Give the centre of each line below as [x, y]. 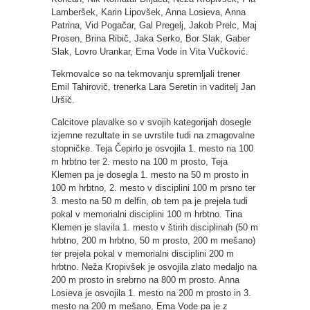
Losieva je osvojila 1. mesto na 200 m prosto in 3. [151, 293]
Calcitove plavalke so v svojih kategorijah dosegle [151, 122]
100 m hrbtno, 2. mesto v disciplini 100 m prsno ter [153, 188]
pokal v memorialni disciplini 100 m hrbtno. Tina [147, 214]
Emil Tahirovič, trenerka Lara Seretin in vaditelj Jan [153, 86]
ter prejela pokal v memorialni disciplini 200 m [143, 253]
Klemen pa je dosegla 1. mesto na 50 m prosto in [150, 174]
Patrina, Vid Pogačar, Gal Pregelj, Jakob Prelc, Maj [154, 25]
